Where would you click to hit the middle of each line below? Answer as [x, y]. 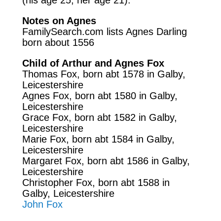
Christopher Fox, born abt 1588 [92, 182]
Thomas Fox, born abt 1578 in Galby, [104, 74]
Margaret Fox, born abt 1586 [87, 161]
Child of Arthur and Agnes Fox [93, 63]
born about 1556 [58, 42]
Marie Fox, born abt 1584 [79, 139]
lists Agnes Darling [145, 31]
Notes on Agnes [59, 20]
